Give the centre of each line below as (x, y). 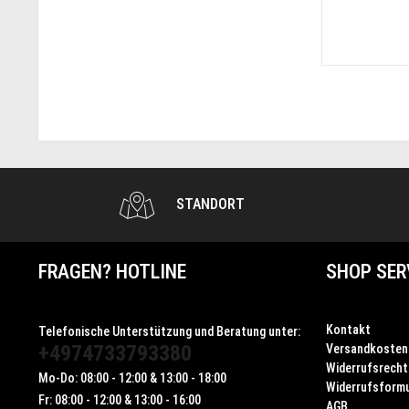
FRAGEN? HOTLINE (112, 271)
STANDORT (209, 204)
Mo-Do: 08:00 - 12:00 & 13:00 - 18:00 (132, 378)
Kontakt (348, 329)
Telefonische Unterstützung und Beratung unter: (169, 331)
